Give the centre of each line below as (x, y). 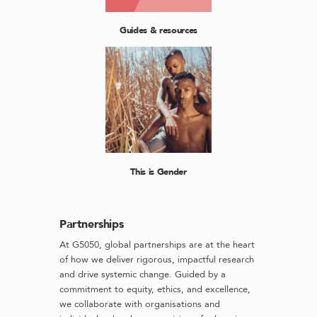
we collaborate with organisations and (140, 304)
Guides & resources (158, 31)
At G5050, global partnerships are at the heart (157, 245)
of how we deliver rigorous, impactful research (157, 260)
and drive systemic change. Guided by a (143, 275)
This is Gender (158, 172)
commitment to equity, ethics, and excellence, (155, 289)
